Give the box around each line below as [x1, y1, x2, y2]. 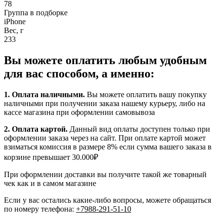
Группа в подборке [4, 8, 68, 17]
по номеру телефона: [4, 205, 76, 214]
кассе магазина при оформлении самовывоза [4, 108, 155, 117]
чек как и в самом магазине [4, 179, 96, 188]
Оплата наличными [12, 90, 83, 99]
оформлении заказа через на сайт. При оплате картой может [4, 134, 206, 143]
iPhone [4, 17, 26, 26]
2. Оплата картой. [4, 125, 68, 134]
